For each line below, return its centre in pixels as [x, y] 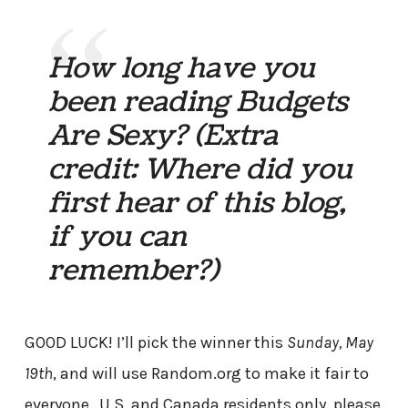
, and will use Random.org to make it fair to [210, 374]
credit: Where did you [201, 169]
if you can [118, 236]
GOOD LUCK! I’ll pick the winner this [155, 343]
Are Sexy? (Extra [163, 135]
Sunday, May [330, 343]
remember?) [134, 270]
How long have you [182, 68]
